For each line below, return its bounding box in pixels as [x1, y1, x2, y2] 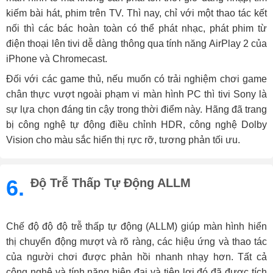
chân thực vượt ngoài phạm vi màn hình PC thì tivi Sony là [6, 89, 267, 100]
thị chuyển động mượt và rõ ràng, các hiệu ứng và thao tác [6, 236, 267, 247]
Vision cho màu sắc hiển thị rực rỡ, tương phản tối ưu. [6, 135, 240, 146]
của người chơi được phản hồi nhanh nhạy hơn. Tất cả [6, 252, 267, 263]
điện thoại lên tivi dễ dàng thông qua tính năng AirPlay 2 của [6, 38, 267, 49]
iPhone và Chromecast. [6, 54, 107, 65]
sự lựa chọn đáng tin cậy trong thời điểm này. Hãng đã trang [6, 104, 267, 115]
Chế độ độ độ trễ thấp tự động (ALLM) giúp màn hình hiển [6, 221, 267, 232]
